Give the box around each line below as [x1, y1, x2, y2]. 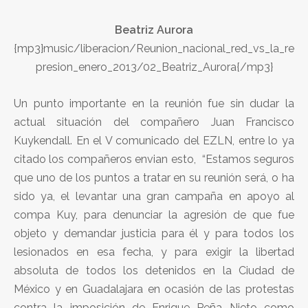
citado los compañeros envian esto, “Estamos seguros [14, 152, 294, 166]
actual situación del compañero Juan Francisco [14, 115, 294, 129]
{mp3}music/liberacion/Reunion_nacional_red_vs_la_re [14, 41, 294, 55]
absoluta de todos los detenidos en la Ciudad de [14, 263, 294, 277]
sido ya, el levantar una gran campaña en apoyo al [14, 189, 294, 203]
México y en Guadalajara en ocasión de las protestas [14, 282, 294, 296]
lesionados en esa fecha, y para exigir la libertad [14, 245, 294, 258]
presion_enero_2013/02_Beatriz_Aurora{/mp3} [35, 60, 273, 74]
